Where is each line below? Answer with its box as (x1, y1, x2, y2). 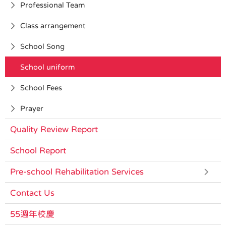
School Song (20, 42, 65, 50)
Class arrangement (20, 21, 86, 29)
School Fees (20, 83, 62, 91)
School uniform (20, 63, 75, 71)
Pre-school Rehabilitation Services (10, 167, 144, 176)
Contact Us (10, 188, 54, 197)
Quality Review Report (10, 125, 98, 134)
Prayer (20, 104, 43, 112)
